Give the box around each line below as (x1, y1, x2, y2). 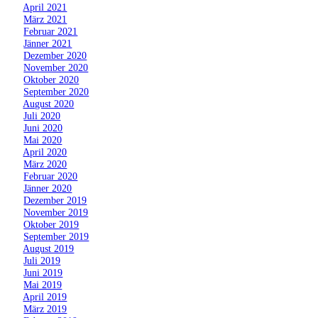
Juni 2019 (23, 266, 63, 278)
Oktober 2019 (23, 218, 79, 230)
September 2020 (23, 85, 89, 97)
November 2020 (23, 61, 89, 73)
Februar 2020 (23, 170, 78, 182)
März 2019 (23, 302, 67, 314)
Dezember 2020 (23, 49, 87, 61)
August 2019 (23, 242, 75, 254)
